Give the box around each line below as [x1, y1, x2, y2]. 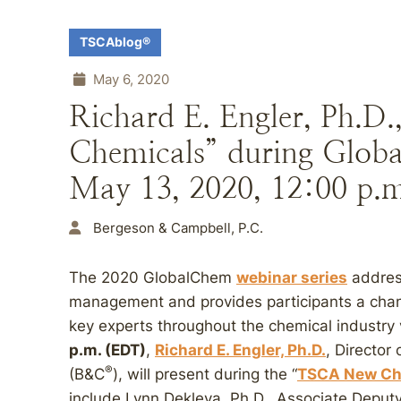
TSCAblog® [80, 35, 150, 49]
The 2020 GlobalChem [69, 269, 236, 286]
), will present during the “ [113, 365, 297, 383]
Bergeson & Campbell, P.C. [93, 219, 263, 236]
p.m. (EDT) [69, 341, 146, 359]
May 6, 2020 [90, 71, 169, 88]
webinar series [236, 269, 347, 286]
